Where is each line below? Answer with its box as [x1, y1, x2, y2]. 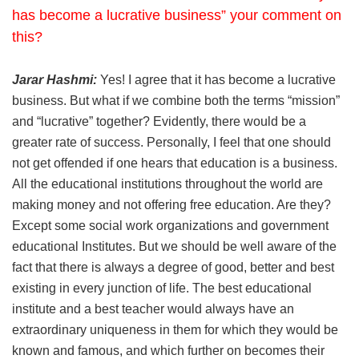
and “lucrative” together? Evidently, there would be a [12, 114, 306, 128]
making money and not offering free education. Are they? [12, 197, 331, 212]
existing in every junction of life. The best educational [12, 280, 312, 295]
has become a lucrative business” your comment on [12, 6, 341, 23]
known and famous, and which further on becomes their [12, 343, 325, 357]
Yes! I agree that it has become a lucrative [100, 72, 336, 87]
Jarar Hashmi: [12, 72, 100, 87]
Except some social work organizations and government [12, 218, 329, 232]
